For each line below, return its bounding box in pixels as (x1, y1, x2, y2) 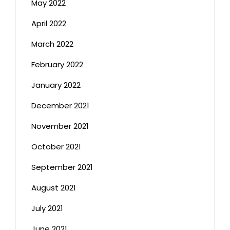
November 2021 (31, 120, 89, 131)
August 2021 (31, 182, 76, 193)
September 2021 (31, 161, 93, 172)
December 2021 (31, 100, 89, 111)
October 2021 (31, 141, 81, 152)
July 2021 (31, 202, 63, 214)
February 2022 (31, 59, 83, 70)
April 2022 (31, 17, 66, 29)
